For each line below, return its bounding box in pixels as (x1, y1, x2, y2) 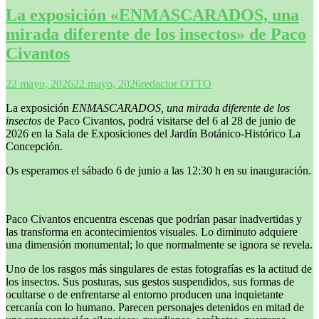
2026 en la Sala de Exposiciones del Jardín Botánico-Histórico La (6, 127, 300, 140)
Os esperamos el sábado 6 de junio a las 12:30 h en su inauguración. (6, 164, 311, 177)
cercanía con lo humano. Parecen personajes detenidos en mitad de (6, 301, 304, 314)
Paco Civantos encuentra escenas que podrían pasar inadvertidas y (6, 213, 302, 226)
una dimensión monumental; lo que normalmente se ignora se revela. (6, 239, 313, 251)
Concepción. (6, 140, 63, 153)
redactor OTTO (141, 78, 211, 90)
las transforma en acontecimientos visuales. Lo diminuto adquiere (6, 226, 298, 239)
